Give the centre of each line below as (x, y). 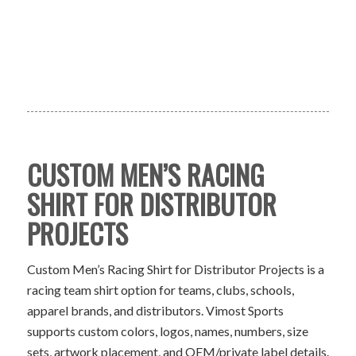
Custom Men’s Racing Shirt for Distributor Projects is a (175, 269)
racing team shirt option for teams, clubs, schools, (160, 289)
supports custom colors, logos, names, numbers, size (167, 331)
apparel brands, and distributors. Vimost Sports (155, 310)
